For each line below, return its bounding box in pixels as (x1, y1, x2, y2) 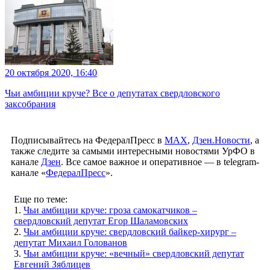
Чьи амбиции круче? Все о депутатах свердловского (5, 87, 220, 98)
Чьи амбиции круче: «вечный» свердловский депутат (24, 248, 244, 259)
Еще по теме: (14, 193, 67, 204)
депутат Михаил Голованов (14, 237, 127, 248)
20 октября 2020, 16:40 (5, 67, 97, 78)
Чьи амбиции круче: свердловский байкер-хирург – (24, 226, 236, 237)
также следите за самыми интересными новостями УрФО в (11, 145, 255, 156)
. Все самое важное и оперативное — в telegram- (61, 156, 259, 167)
